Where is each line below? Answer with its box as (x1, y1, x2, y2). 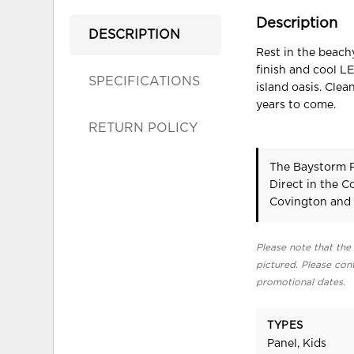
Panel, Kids (267, 338, 327, 350)
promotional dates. (256, 277, 346, 287)
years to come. (256, 99, 337, 111)
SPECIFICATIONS (88, 74, 201, 88)
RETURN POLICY (88, 121, 198, 134)
